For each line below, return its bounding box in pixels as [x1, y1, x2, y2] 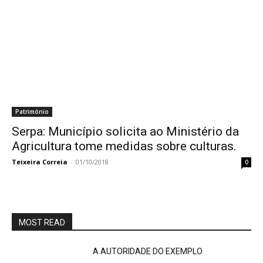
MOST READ [19, 218, 65, 227]
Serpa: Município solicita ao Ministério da [12, 124, 239, 139]
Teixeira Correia [12, 157, 68, 166]
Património [15, 107, 49, 116]
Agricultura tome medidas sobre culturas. [12, 139, 237, 153]
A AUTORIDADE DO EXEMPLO [93, 247, 203, 256]
